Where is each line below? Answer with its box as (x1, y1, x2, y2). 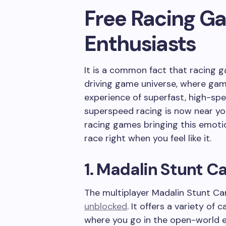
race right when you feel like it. (84, 132, 211, 144)
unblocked (84, 200, 127, 212)
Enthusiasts (84, 30, 196, 58)
